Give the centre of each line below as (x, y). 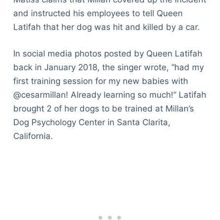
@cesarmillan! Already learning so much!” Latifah (110, 95)
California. (34, 136)
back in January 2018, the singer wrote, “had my (108, 67)
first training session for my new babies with (100, 81)
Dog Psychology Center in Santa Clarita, (92, 122)
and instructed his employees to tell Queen (98, 14)
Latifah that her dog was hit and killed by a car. (106, 27)
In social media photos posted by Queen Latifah (108, 53)
